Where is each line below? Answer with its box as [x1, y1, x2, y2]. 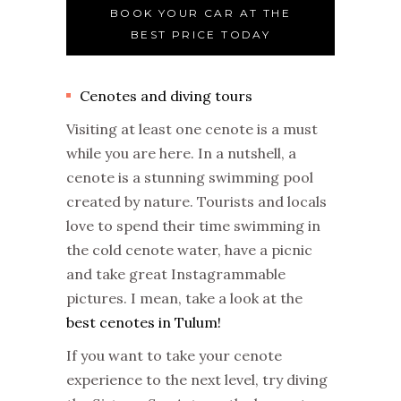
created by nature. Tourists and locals [66, 192, 327, 210]
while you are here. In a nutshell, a [66, 143, 296, 162]
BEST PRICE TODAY [130, 27, 271, 41]
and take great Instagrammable [66, 264, 286, 283]
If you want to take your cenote [66, 346, 282, 364]
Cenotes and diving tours [80, 86, 252, 105]
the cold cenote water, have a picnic [66, 240, 312, 259]
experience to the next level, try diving [66, 370, 328, 388]
